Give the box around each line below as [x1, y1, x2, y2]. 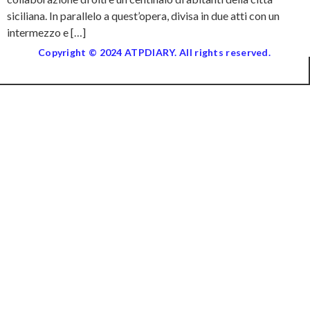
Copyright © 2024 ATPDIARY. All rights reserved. [37, 46, 271, 58]
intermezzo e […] [7, 26, 86, 39]
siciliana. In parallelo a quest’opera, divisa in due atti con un [7, 9, 280, 22]
